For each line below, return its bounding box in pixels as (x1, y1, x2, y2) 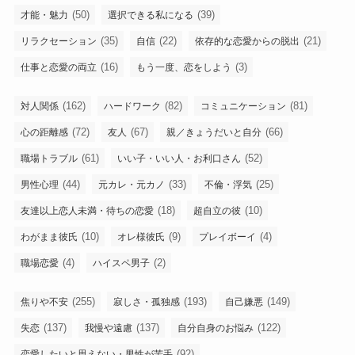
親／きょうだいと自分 (166, 127, 261, 139)
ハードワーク (103, 101, 161, 113)
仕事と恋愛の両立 (20, 61, 97, 73)
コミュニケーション (200, 101, 286, 113)
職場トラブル (20, 153, 78, 165)
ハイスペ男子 (92, 258, 150, 269)
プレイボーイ (198, 231, 256, 243)
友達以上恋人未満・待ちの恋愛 (20, 205, 154, 217)
